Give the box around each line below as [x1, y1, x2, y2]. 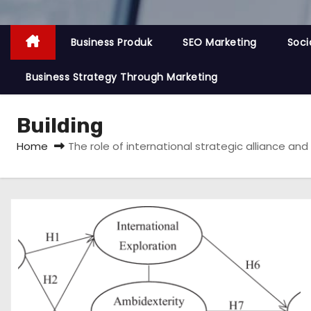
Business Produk [70, 35, 152, 49]
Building [17, 113, 103, 138]
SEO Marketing [183, 35, 257, 49]
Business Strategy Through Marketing [26, 70, 218, 84]
